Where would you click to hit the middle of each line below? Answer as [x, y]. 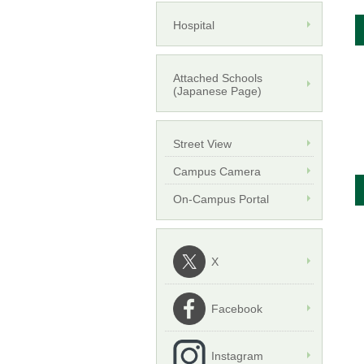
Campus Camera [217, 172]
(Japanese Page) [217, 91]
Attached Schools [218, 78]
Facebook [237, 309]
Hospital [194, 26]
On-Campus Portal [221, 199]
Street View [202, 144]
